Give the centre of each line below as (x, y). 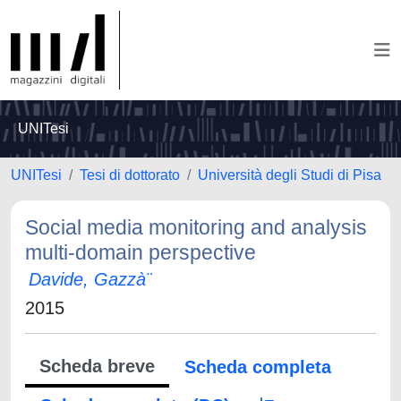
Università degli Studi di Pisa (290, 175)
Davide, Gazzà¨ (90, 279)
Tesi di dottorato (130, 175)
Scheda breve (97, 366)
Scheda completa (258, 367)
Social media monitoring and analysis (196, 227)
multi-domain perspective (141, 252)
